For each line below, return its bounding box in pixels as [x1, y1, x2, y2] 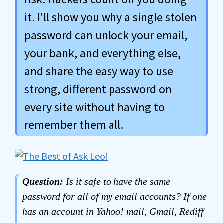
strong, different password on [24, 81, 172, 97]
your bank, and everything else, [24, 45, 181, 61]
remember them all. [24, 117, 123, 132]
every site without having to [24, 99, 165, 114]
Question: [22, 176, 63, 187]
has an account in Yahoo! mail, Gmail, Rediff [22, 206, 204, 217]
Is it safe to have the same [63, 176, 170, 187]
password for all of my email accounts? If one [22, 191, 207, 202]
